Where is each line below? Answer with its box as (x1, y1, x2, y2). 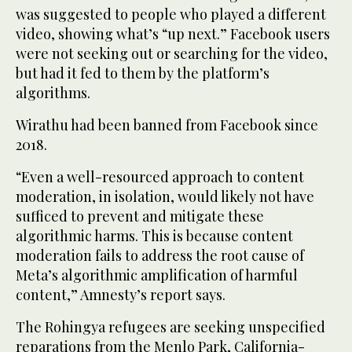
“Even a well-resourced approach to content (16, 167, 304, 186)
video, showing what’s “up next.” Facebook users (16, 24, 330, 43)
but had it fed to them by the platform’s (16, 63, 269, 82)
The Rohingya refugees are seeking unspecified (16, 317, 325, 336)
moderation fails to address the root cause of (16, 245, 304, 265)
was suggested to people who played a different (16, 4, 326, 24)
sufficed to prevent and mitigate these (16, 206, 264, 225)
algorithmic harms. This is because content (16, 225, 293, 245)
